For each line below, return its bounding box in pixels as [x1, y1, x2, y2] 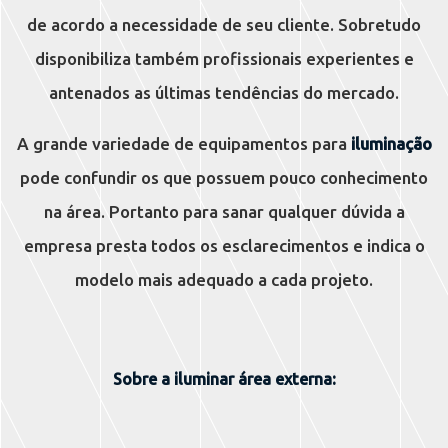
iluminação [350, 133, 432, 153]
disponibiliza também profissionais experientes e [34, 49, 414, 69]
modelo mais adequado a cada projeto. [75, 269, 373, 289]
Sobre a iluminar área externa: [112, 369, 336, 388]
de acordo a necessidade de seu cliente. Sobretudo [27, 15, 421, 35]
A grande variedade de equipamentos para [16, 133, 351, 153]
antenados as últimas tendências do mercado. [49, 83, 399, 103]
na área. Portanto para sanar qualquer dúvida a [43, 201, 405, 221]
